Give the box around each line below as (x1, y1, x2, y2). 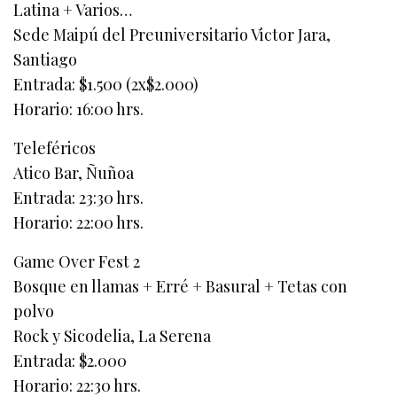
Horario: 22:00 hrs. (13, 212, 144, 234)
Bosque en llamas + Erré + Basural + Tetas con (13, 276, 348, 298)
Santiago (13, 49, 77, 71)
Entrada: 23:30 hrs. (13, 187, 144, 209)
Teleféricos (13, 137, 96, 160)
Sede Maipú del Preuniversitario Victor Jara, (13, 24, 331, 46)
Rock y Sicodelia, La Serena (13, 325, 212, 347)
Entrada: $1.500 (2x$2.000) (13, 74, 199, 96)
